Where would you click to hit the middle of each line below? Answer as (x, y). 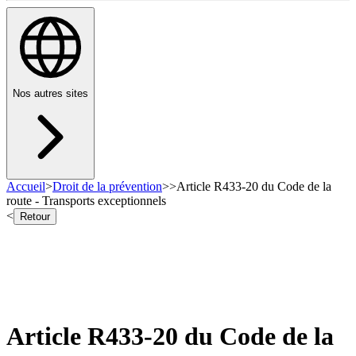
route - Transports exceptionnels (86, 201)
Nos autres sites (50, 94)
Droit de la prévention (107, 187)
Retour (35, 217)
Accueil (26, 187)
